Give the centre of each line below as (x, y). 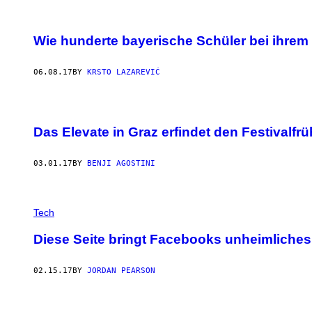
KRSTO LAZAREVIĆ (124, 72)
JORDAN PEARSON (121, 270)
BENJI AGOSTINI (121, 164)
